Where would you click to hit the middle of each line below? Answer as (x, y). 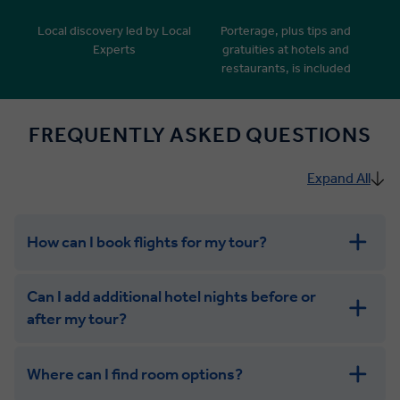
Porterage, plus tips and (286, 30)
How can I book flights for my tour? (146, 242)
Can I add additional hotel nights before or (171, 297)
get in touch (197, 387)
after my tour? (76, 319)
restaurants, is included (286, 68)
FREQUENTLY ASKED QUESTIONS (200, 134)
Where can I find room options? (134, 374)
